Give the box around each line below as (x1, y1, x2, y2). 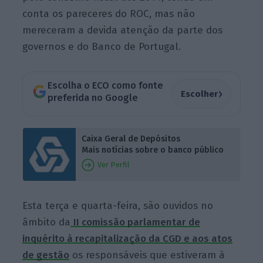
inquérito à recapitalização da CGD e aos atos (22, 232, 233, 245)
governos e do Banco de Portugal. (22, 40, 181, 53)
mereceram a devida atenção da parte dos (22, 23, 223, 36)
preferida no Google (47, 92, 138, 104)
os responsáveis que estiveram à (69, 249, 225, 262)
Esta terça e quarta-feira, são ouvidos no (22, 200, 214, 213)
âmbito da (22, 216, 71, 229)
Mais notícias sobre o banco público (81, 144, 224, 155)
